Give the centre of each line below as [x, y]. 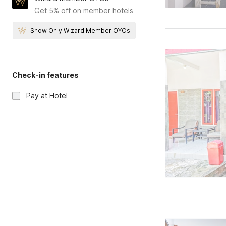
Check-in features [45, 75]
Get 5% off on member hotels [84, 10]
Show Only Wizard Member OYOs [80, 31]
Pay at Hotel [47, 96]
